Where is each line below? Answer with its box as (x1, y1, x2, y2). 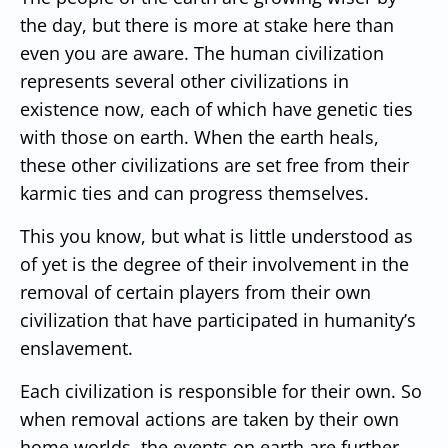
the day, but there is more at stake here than (20, 12, 394, 37)
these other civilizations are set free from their (20, 152, 409, 177)
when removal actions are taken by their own (20, 406, 399, 431)
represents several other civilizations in (20, 68, 349, 93)
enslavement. (20, 335, 133, 360)
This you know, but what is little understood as (20, 223, 413, 248)
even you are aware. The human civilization (20, 40, 384, 65)
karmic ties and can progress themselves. (20, 180, 369, 205)
